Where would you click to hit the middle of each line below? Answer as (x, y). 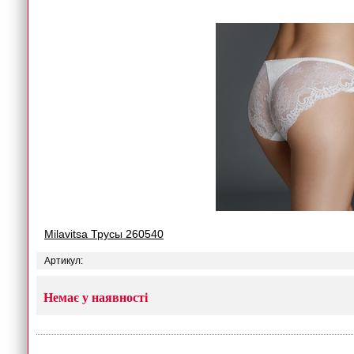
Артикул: (64, 261)
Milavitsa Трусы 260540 (104, 234)
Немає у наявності (96, 298)
